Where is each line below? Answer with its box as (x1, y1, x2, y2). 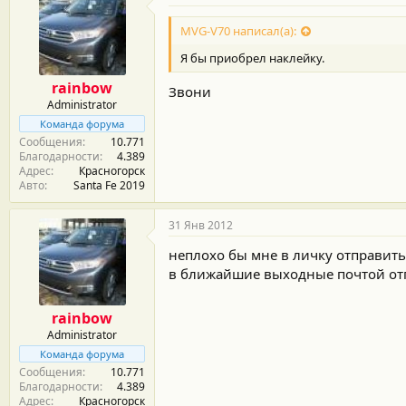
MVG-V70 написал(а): (180, 22, 296, 39)
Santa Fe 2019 (73, 177, 145, 193)
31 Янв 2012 (169, 217, 233, 233)
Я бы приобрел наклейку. (180, 49, 324, 66)
